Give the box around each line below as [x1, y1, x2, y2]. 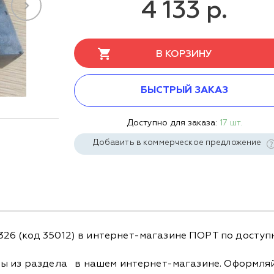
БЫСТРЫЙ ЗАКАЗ [140, 86, 228, 95]
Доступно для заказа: [126, 119, 220, 127]
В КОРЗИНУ [156, 50, 213, 59]
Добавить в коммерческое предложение [92, 139, 264, 147]
